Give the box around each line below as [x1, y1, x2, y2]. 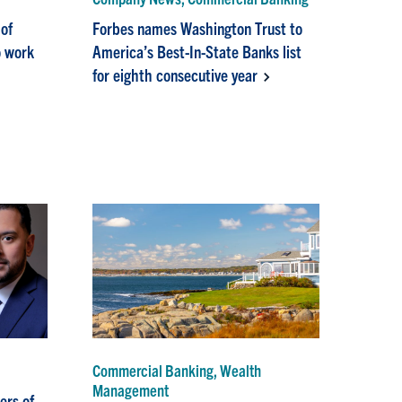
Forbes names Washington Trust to [92, 16, 303, 39]
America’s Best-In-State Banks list [92, 39, 302, 62]
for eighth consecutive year [92, 63, 258, 85]
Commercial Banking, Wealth [92, 360, 262, 381]
